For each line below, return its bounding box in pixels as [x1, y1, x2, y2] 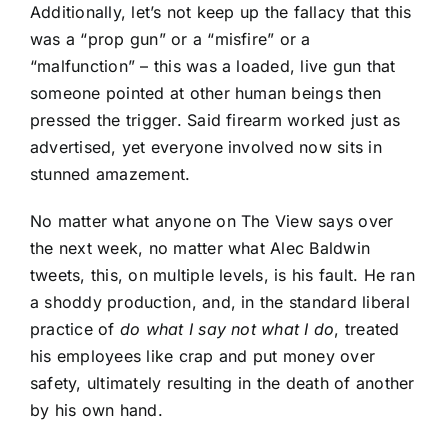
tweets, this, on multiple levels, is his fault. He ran [30, 264, 415, 285]
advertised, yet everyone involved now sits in [30, 136, 382, 157]
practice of [30, 318, 120, 339]
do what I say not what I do [119, 318, 335, 339]
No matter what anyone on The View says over [30, 210, 394, 231]
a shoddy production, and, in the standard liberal [30, 291, 410, 312]
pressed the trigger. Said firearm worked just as [30, 109, 401, 130]
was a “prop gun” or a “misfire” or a [30, 28, 311, 49]
